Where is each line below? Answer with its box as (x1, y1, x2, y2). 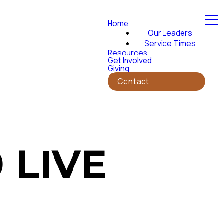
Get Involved (108, 55, 152, 66)
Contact (117, 75, 149, 87)
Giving (108, 63, 129, 73)
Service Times (145, 38, 196, 49)
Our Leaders (148, 27, 192, 38)
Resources (108, 47, 147, 58)
